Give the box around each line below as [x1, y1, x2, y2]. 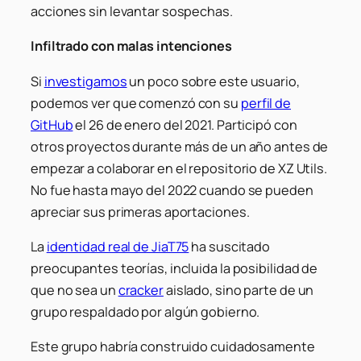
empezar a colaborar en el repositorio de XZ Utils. [31, 159, 327, 177]
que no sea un [31, 280, 118, 299]
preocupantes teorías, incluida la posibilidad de [31, 259, 318, 277]
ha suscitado [189, 237, 271, 255]
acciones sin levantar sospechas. [31, 2, 233, 21]
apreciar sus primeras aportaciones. [31, 202, 250, 221]
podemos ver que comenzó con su [31, 93, 241, 112]
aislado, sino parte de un [163, 280, 314, 299]
